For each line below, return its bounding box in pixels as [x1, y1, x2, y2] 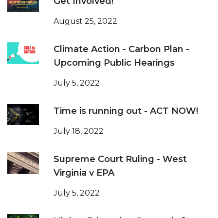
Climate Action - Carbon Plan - [54, 44, 189, 55]
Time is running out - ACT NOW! [54, 106, 198, 117]
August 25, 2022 [54, 17, 117, 26]
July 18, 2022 [54, 127, 104, 136]
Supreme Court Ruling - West [54, 154, 187, 165]
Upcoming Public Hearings [54, 57, 175, 69]
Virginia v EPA [54, 167, 114, 179]
